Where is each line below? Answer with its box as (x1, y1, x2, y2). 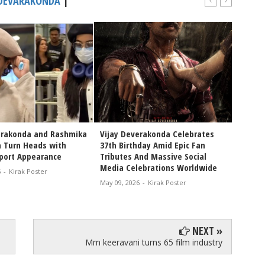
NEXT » (190, 224, 223, 238)
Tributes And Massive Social (100, 150, 206, 163)
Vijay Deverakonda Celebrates (100, 128, 214, 140)
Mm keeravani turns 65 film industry (85, 237, 223, 248)
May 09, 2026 (100, 178, 140, 188)
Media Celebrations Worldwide (100, 161, 217, 174)
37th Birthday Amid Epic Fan (100, 139, 205, 151)
